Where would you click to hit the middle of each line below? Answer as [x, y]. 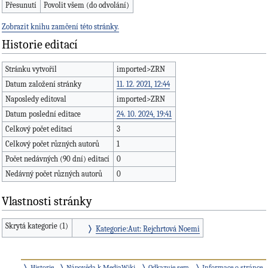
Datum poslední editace [43, 114]
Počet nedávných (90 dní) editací [58, 159]
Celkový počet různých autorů [53, 144]
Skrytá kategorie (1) [37, 226]
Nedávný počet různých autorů [54, 173]
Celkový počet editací [39, 129]
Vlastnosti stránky [47, 202]
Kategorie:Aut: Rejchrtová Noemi [147, 229]
